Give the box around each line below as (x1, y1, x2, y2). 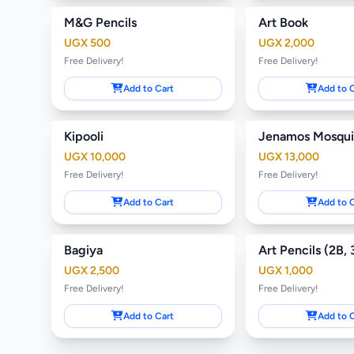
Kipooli (64, 128, 104, 144)
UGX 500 (64, 36, 111, 50)
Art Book (258, 14, 308, 30)
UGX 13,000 (258, 149, 319, 164)
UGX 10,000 (64, 149, 126, 164)
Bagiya (64, 242, 103, 258)
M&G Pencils (64, 14, 137, 30)
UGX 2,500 (64, 263, 119, 277)
